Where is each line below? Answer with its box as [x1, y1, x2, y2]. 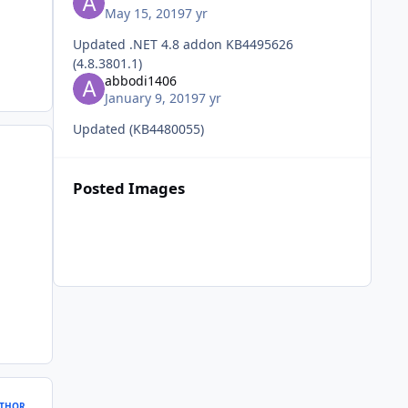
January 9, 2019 [104, 89, 199, 107]
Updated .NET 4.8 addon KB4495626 [72, 35, 226, 53]
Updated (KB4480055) [72, 120, 204, 138]
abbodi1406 [104, 71, 177, 89]
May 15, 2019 [104, 4, 185, 22]
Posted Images [72, 178, 185, 199]
